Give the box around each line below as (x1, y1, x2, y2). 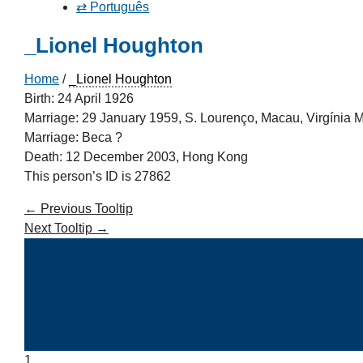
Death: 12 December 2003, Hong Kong (24, 150, 248, 164)
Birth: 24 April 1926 (24, 92, 134, 106)
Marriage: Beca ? (24, 130, 122, 145)
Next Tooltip (24, 221, 96, 236)
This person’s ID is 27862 (24, 169, 171, 184)
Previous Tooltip (37, 202, 133, 216)
